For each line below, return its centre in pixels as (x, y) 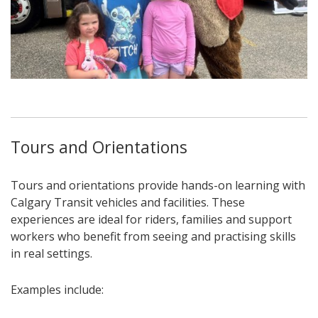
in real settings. (51, 253)
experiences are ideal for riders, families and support (151, 219)
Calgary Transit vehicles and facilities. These (128, 202)
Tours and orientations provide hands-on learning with (158, 185)
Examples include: (57, 289)
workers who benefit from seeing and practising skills (153, 236)
